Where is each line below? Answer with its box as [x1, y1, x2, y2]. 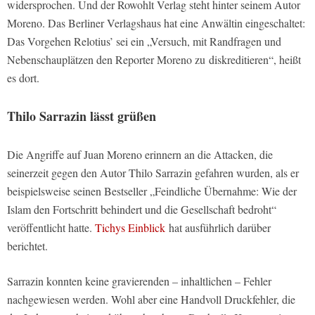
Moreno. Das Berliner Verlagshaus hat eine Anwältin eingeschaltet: [7, 15, 305, 31]
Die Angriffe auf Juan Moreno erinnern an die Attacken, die [7, 147, 273, 162]
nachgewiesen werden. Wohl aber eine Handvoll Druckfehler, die [7, 292, 295, 307]
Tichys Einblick [95, 220, 169, 236]
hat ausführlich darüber [169, 220, 271, 236]
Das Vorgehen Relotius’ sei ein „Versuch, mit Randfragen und [7, 34, 281, 49]
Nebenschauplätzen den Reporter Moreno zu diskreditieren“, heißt [7, 52, 301, 67]
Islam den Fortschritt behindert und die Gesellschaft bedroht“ [7, 202, 276, 217]
